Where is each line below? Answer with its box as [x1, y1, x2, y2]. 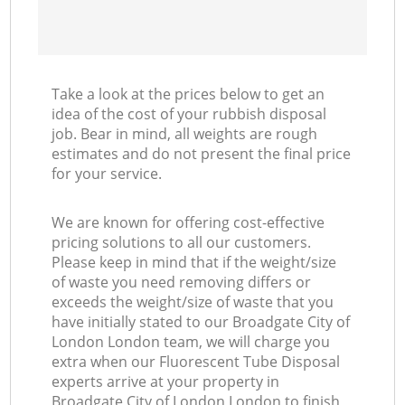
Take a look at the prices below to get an [52, 84, 325, 105]
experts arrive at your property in [52, 372, 280, 392]
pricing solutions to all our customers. [52, 232, 312, 253]
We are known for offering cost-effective [52, 212, 325, 233]
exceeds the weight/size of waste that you [52, 292, 334, 313]
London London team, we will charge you [52, 332, 331, 353]
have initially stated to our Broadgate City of [52, 312, 351, 333]
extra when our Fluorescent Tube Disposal [52, 352, 341, 372]
